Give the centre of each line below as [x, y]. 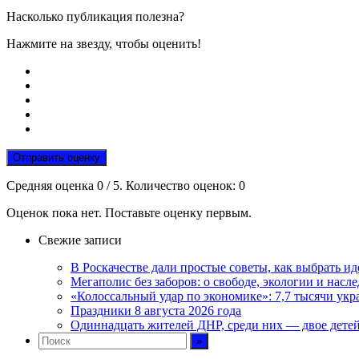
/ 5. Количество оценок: [171, 186]
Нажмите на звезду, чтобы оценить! [104, 44]
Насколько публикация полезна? [95, 17]
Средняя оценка [52, 186]
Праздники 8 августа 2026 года [156, 311]
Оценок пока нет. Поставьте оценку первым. [129, 213]
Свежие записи [80, 240]
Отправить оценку [56, 158]
